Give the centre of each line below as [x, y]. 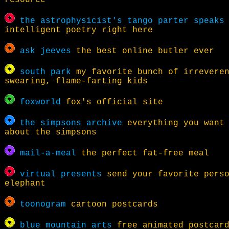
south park [45, 72]
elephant [25, 184]
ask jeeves [45, 51]
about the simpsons [51, 132]
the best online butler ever [143, 51]
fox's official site [112, 102]
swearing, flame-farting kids [76, 81]
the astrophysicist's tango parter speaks [122, 21]
